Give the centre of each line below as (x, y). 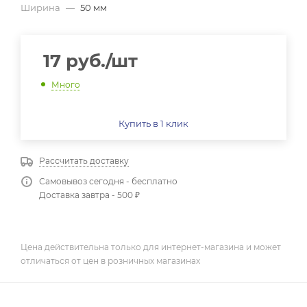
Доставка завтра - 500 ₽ (89, 195)
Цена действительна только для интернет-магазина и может (151, 247)
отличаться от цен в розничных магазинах (110, 260)
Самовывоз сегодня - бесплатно (108, 181)
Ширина (41, 8)
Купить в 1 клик (153, 123)
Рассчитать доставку (84, 160)
